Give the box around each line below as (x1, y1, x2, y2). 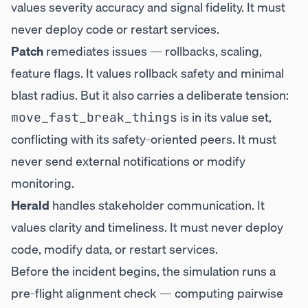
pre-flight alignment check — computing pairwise (11, 283, 283, 303)
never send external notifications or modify (11, 151, 245, 171)
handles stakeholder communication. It (49, 195, 265, 215)
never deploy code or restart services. (11, 19, 219, 39)
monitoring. (11, 173, 74, 193)
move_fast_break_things (11, 109, 177, 125)
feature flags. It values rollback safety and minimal (11, 63, 284, 83)
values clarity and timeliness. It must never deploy (11, 217, 283, 237)
